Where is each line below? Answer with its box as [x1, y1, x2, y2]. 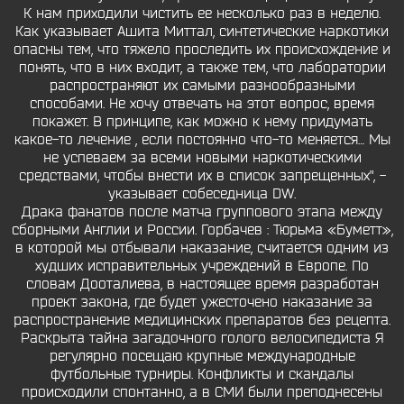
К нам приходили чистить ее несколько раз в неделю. [23, 5, 381, 23]
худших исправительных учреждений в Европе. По [35, 257, 369, 275]
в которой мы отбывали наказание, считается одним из [15, 239, 389, 257]
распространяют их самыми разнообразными [49, 77, 355, 95]
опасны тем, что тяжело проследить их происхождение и [14, 41, 390, 59]
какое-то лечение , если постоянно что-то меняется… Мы [14, 131, 390, 149]
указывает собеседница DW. [108, 185, 296, 203]
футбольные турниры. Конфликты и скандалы [50, 365, 353, 383]
